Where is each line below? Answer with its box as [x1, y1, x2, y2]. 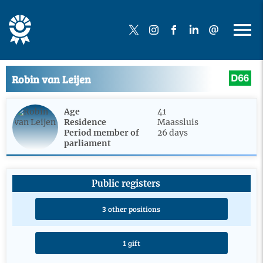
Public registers [91, 178, 160, 189]
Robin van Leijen [12, 72, 91, 86]
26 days [157, 127, 188, 138]
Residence [64, 117, 106, 127]
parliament [64, 138, 111, 149]
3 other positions [102, 204, 161, 214]
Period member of [64, 127, 139, 138]
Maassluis [157, 117, 198, 127]
